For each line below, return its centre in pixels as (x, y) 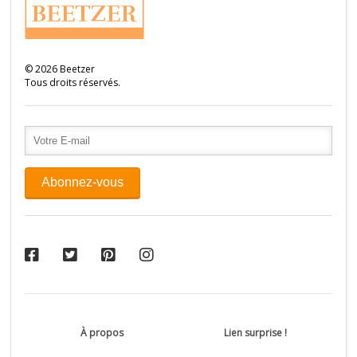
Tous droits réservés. (73, 82)
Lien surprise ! (255, 333)
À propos (102, 333)
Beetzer (76, 69)
